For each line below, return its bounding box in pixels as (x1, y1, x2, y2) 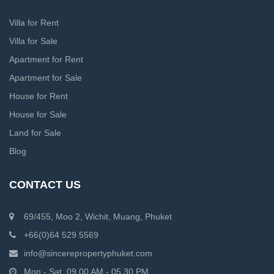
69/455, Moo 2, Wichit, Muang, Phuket (21, 212, 172, 222)
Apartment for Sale (9, 73, 82, 83)
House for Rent (9, 91, 68, 102)
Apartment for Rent (9, 54, 83, 65)
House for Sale (9, 109, 67, 120)
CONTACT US (9, 179, 81, 191)
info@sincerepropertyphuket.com (24, 248, 152, 259)
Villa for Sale (9, 36, 57, 46)
